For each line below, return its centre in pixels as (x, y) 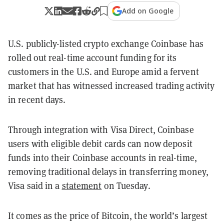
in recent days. (37, 100)
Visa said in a (35, 186)
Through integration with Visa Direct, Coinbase (101, 130)
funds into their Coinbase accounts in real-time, (102, 158)
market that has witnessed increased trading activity (111, 86)
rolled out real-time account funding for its (92, 58)
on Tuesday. (126, 186)
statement (82, 186)
